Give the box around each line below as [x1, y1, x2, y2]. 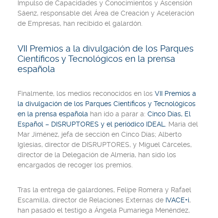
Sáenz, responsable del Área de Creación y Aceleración [18, 9, 194, 17]
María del [168, 120, 198, 128]
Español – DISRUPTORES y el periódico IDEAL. [18, 120, 168, 128]
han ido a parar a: [90, 110, 145, 118]
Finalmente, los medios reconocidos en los [18, 90, 155, 97]
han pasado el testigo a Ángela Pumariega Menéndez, [18, 206, 190, 214]
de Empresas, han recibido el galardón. [18, 19, 143, 27]
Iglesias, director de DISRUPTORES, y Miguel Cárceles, [18, 141, 192, 148]
